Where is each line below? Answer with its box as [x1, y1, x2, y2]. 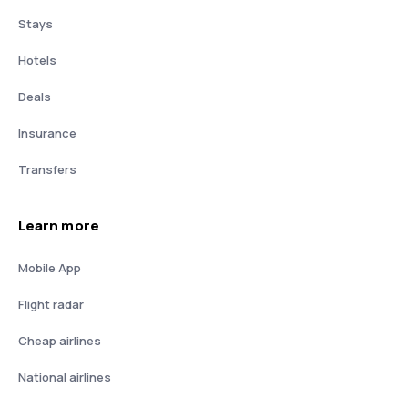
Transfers [18, 160, 76, 178]
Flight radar [18, 295, 84, 312]
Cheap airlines [18, 331, 101, 349]
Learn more [18, 215, 99, 235]
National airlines [18, 368, 111, 385]
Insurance [18, 124, 76, 141]
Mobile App [18, 259, 81, 276]
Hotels [18, 51, 56, 68]
